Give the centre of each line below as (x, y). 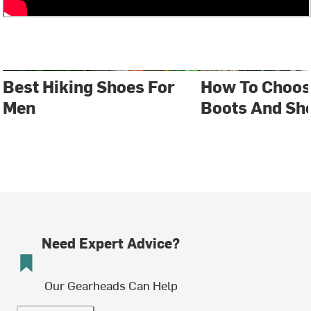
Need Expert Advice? (111, 243)
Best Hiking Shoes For (89, 86)
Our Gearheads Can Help (111, 285)
